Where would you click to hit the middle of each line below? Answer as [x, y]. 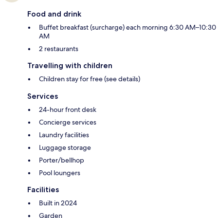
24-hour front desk [68, 110]
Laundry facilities [64, 135]
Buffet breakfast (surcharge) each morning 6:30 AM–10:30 [127, 27]
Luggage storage [65, 148]
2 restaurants [59, 49]
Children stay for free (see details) [90, 79]
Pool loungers [60, 173]
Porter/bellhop [62, 160]
